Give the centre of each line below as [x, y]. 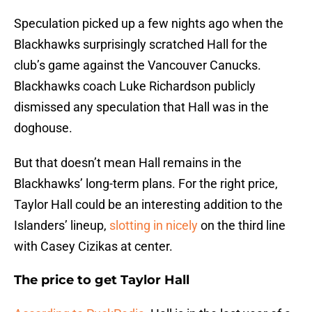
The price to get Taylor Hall [102, 280]
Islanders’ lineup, [60, 226]
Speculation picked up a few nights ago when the [149, 24]
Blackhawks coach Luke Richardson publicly [135, 86]
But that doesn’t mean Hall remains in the [128, 163]
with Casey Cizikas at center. [93, 247]
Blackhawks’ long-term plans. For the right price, [146, 184]
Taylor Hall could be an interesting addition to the [148, 205]
